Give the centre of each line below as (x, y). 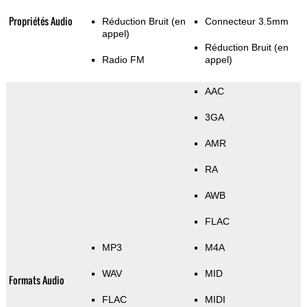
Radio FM (123, 60)
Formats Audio (36, 280)
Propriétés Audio (40, 21)
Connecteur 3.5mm (246, 22)
